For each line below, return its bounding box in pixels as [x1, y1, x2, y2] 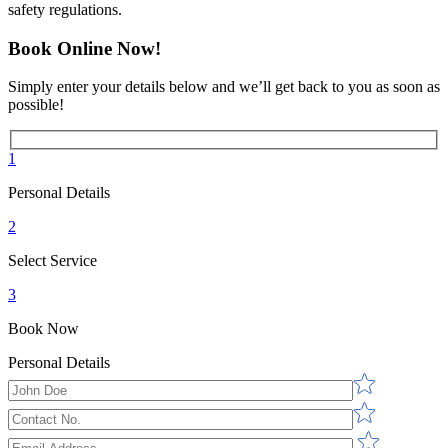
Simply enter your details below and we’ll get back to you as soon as [8, 78, 440, 96]
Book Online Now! [8, 37, 161, 59]
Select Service [8, 251, 97, 269]
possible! [8, 96, 64, 114]
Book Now [8, 319, 79, 337]
